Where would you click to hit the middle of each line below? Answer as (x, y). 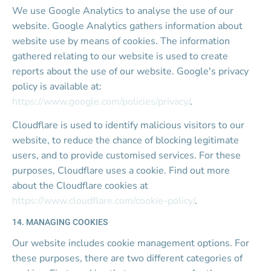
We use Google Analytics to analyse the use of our (124, 11)
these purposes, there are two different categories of (129, 258)
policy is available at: (58, 87)
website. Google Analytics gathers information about (129, 26)
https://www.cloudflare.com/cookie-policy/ (103, 201)
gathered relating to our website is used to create (121, 56)
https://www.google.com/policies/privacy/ (101, 102)
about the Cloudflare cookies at (81, 186)
